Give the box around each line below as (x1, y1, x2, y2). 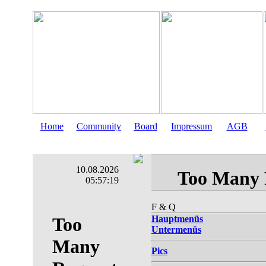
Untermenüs (151, 224, 201, 235)
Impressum (171, 121, 212, 131)
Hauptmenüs (151, 214, 203, 224)
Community (76, 121, 121, 131)
